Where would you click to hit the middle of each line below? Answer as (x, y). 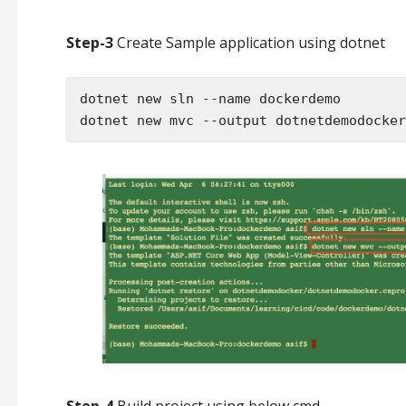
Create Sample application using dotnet (249, 42)
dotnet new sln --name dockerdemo (210, 98)
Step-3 (89, 42)
